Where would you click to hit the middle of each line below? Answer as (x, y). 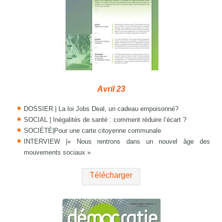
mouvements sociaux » (57, 153)
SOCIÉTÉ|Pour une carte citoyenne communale (93, 131)
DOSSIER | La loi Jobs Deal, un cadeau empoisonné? (101, 109)
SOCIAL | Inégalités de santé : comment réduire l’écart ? (105, 120)
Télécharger (111, 175)
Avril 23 (111, 89)
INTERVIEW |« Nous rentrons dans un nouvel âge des (117, 142)
